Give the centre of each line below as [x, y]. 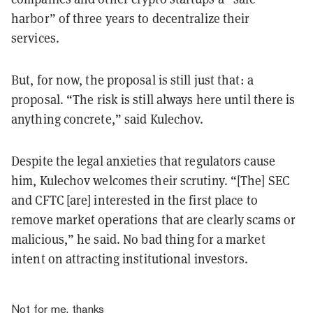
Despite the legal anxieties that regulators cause [143, 160]
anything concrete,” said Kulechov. [109, 118]
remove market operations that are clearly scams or [154, 219]
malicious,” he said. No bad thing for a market [138, 239]
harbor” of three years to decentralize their [131, 18]
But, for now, [49, 79]
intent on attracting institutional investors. [131, 258]
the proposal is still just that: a [169, 79]
